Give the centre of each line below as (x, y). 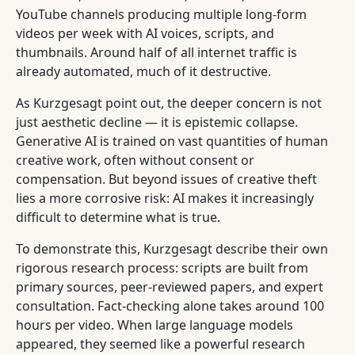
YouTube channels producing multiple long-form (161, 14)
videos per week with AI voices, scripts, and (145, 33)
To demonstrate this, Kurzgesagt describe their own (172, 249)
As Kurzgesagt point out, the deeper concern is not (169, 103)
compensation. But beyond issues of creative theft (166, 179)
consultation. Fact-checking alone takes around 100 (170, 306)
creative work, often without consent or (135, 160)
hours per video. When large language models (155, 325)
